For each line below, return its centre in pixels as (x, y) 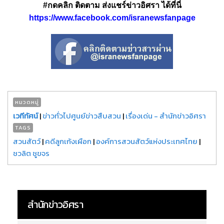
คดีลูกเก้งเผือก (68, 141)
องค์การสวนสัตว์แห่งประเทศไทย (147, 141)
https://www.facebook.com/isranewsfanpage (112, 17)
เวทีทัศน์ (25, 115)
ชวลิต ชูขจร (31, 153)
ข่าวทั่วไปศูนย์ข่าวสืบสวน (82, 115)
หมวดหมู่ (27, 102)
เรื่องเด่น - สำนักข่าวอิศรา (166, 115)
